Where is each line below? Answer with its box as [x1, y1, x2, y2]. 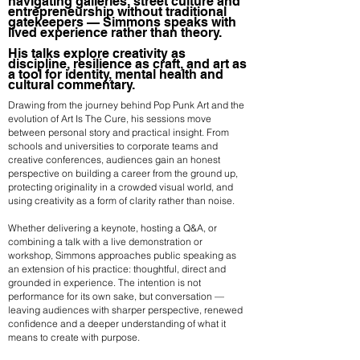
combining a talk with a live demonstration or [8, 235, 202, 248]
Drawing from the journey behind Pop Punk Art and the [8, 99, 244, 112]
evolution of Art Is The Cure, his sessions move [8, 112, 211, 125]
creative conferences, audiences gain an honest [8, 153, 220, 166]
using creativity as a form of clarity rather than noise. [8, 194, 235, 207]
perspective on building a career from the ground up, [8, 167, 238, 180]
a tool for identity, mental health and [8, 67, 223, 83]
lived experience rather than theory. [8, 25, 222, 41]
